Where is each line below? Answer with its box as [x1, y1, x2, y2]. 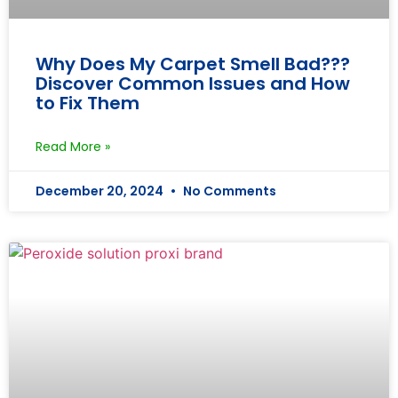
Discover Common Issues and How [36, 70, 350, 96]
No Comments [180, 181, 276, 200]
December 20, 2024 [36, 181, 166, 200]
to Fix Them [36, 90, 139, 115]
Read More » [36, 137, 110, 155]
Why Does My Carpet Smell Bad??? [36, 51, 350, 76]
